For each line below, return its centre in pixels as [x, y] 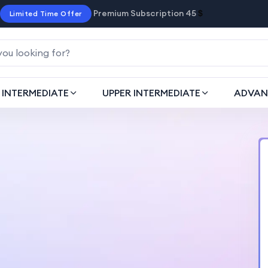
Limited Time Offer [45, 13]
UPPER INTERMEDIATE [151, 93]
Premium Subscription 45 [144, 13]
